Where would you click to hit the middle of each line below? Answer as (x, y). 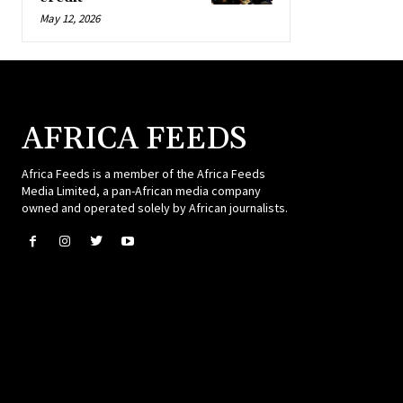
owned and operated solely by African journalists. (155, 208)
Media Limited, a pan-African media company (141, 191)
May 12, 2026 (70, 18)
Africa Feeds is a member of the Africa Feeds (143, 174)
